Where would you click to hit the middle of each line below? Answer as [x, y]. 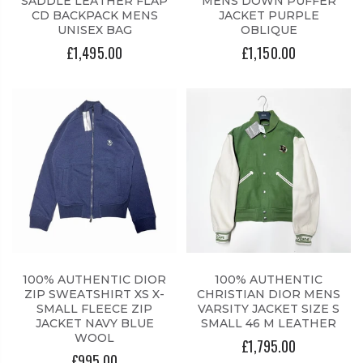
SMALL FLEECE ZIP [94, 309]
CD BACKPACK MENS [94, 16]
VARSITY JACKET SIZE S [269, 309]
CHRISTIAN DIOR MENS [269, 295]
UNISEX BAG [94, 30]
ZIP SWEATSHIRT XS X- [94, 295]
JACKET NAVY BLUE [94, 324]
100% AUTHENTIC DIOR [94, 280]
